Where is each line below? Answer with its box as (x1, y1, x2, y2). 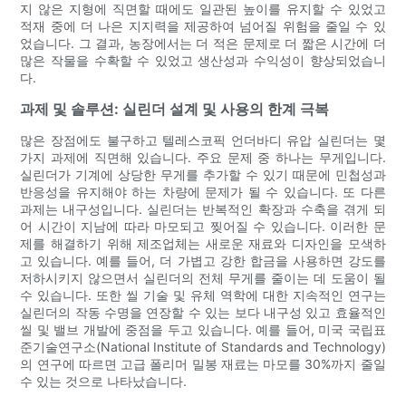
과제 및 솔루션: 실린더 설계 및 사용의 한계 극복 (20, 100, 330, 119)
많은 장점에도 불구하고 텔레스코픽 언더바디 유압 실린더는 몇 (20, 132, 386, 149)
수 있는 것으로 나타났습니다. (20, 373, 188, 390)
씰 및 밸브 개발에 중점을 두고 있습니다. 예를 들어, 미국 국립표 (20, 322, 386, 338)
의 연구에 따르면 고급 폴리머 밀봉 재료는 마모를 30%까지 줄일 (20, 356, 386, 372)
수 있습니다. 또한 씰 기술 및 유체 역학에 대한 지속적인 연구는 (20, 287, 386, 304)
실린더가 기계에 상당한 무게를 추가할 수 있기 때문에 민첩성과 (20, 167, 386, 183)
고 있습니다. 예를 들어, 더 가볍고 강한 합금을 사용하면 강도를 (20, 253, 386, 269)
